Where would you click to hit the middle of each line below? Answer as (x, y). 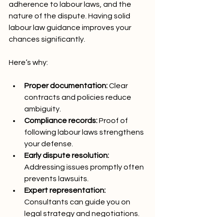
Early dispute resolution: (67, 155)
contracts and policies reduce (78, 97)
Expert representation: (65, 190)
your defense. (49, 144)
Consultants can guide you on (78, 202)
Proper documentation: (66, 85)
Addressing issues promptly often (85, 167)
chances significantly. (47, 39)
